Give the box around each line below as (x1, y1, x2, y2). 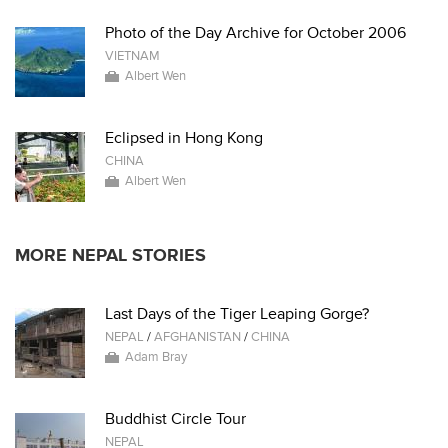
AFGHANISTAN (154, 329, 241, 345)
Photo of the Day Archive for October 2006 (105, 23, 406, 43)
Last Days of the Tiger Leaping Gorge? (105, 304, 369, 324)
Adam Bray (125, 349, 187, 365)
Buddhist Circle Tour (105, 409, 246, 429)
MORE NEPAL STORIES (15, 245, 206, 266)
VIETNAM (105, 48, 160, 64)
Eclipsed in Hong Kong (105, 128, 263, 148)
